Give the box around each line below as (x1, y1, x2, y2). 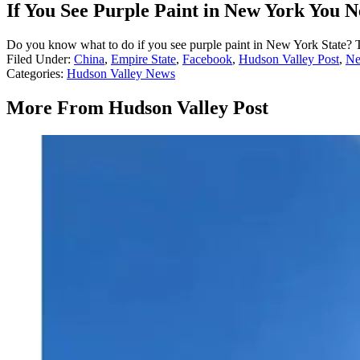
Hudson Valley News (67, 67, 175, 81)
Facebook (182, 52, 232, 67)
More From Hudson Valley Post (6, 96, 268, 118)
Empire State (111, 52, 176, 67)
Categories (6, 67, 60, 81)
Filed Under (6, 52, 67, 67)
